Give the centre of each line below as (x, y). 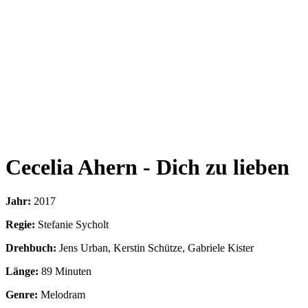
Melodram (63, 294)
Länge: (22, 271)
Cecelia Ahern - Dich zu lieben (147, 167)
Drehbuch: (31, 247)
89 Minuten (66, 271)
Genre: (22, 294)
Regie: (20, 224)
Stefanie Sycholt (73, 224)
